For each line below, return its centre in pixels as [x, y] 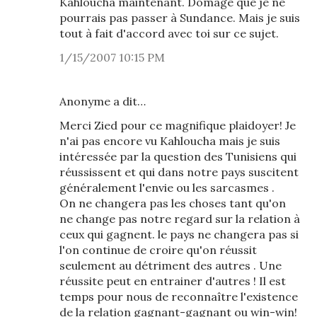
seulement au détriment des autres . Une [171, 265]
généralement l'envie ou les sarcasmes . [167, 188]
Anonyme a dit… [103, 101]
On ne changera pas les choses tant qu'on [173, 203]
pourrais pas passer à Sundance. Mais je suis [180, 18]
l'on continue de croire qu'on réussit [158, 250]
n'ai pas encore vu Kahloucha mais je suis [170, 141]
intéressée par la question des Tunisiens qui [178, 156]
